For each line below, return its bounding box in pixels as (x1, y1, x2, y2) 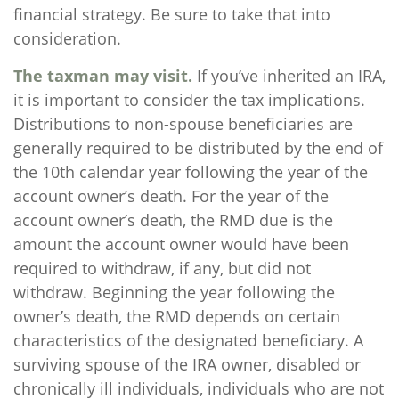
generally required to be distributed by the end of (13, 137, 383, 159)
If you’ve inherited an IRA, (192, 65, 386, 86)
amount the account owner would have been (13, 233, 349, 255)
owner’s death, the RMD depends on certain (13, 305, 340, 327)
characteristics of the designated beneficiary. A (13, 330, 363, 351)
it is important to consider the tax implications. (13, 89, 365, 110)
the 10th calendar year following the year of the (13, 161, 368, 183)
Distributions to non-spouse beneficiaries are (13, 113, 353, 134)
